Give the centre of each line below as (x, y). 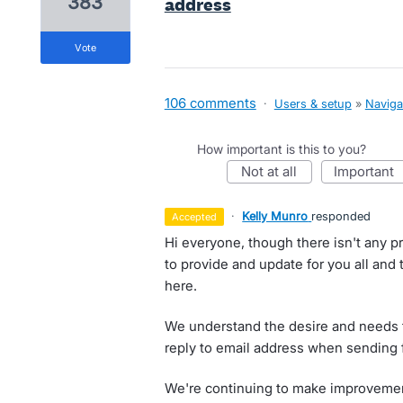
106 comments (210, 103)
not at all (274, 171)
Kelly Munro (275, 216)
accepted (198, 217)
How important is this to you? (281, 149)
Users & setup (313, 103)
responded (341, 216)
